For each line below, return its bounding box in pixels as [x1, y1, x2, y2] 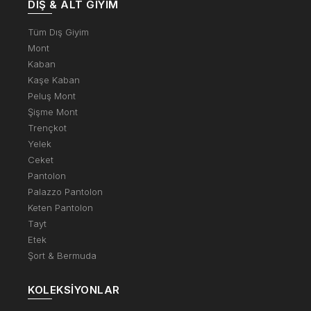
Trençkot [28, 121, 67, 133]
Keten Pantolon [28, 201, 93, 213]
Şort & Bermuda [28, 249, 96, 261]
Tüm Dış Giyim [28, 26, 89, 37]
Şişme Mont [28, 106, 78, 117]
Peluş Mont [28, 90, 76, 101]
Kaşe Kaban [28, 74, 80, 85]
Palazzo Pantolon [28, 185, 103, 197]
